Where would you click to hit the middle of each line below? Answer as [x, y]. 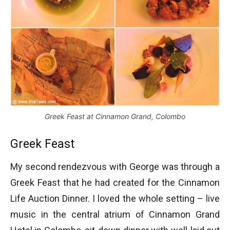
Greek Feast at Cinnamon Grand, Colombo [115, 116]
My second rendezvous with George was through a [115, 166]
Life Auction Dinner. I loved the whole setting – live [115, 198]
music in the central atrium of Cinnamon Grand [115, 214]
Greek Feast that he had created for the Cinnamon [115, 182]
